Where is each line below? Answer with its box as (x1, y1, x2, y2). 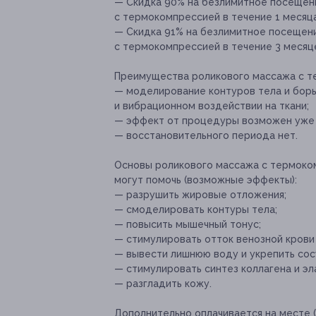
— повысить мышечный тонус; (114, 219, 261, 231)
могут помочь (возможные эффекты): (114, 174, 297, 186)
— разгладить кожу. (114, 278, 212, 290)
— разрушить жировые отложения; (114, 189, 286, 201)
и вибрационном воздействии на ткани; (114, 100, 309, 112)
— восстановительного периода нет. (114, 130, 298, 142)
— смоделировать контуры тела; (114, 204, 277, 216)
